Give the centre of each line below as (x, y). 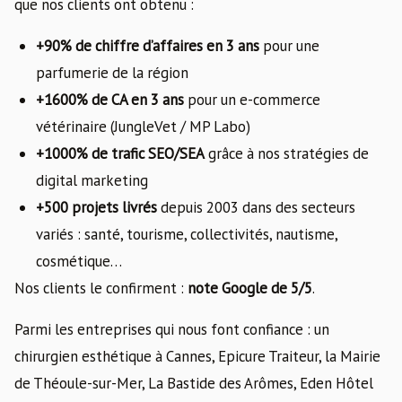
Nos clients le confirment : (101, 288)
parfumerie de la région (112, 72)
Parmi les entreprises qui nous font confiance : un (172, 329)
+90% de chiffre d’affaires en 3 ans (148, 45)
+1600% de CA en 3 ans (110, 99)
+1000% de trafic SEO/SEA (120, 153)
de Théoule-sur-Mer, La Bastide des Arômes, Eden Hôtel (194, 383)
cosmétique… (79, 261)
